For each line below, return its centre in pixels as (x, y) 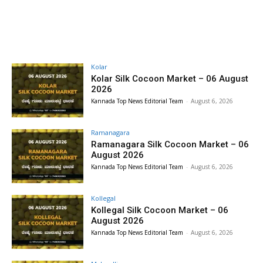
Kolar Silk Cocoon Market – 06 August (170, 79)
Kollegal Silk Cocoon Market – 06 (160, 210)
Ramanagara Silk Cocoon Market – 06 (170, 145)
